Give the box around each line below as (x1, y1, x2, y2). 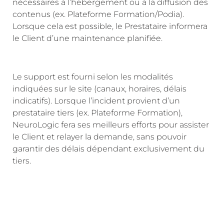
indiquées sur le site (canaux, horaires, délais (12, 83, 186, 93)
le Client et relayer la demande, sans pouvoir (12, 131, 186, 141)
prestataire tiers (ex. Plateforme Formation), (12, 107, 182, 117)
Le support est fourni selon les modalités (12, 71, 173, 81)
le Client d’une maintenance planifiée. (12, 33, 162, 43)
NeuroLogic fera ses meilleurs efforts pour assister (12, 119, 209, 129)
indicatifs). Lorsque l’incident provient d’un (12, 95, 180, 105)
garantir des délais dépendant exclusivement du (12, 143, 204, 153)
